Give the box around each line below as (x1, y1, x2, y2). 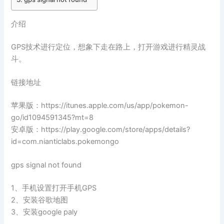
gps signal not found (11, 160, 82, 170)
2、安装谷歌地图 (11, 195, 68, 205)
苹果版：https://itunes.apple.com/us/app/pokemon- (11, 100, 189, 110)
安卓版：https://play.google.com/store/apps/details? (11, 124, 190, 134)
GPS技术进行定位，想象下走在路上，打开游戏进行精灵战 (11, 42, 206, 51)
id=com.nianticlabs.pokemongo (11, 136, 119, 146)
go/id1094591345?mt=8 (11, 112, 94, 122)
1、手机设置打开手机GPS (11, 183, 97, 193)
